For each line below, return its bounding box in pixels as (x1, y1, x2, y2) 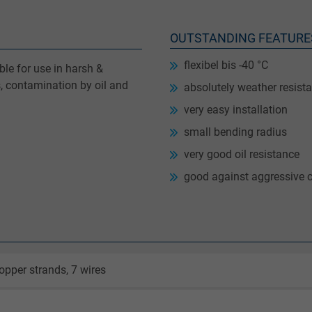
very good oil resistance (184, 148, 299, 162)
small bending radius (184, 125, 287, 139)
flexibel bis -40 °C (184, 58, 268, 72)
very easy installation (184, 103, 288, 117)
